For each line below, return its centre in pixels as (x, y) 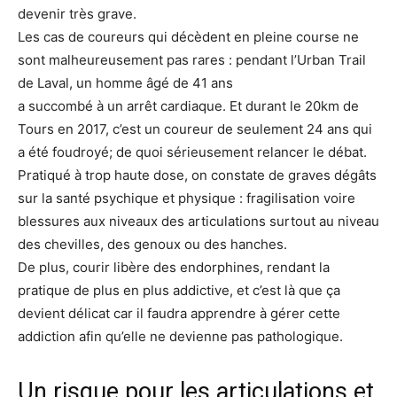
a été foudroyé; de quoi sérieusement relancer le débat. (192, 152)
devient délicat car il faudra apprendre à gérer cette (179, 314)
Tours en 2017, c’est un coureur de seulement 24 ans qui (195, 129)
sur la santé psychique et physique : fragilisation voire (187, 198)
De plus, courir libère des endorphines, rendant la (174, 268)
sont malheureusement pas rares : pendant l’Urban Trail (192, 60)
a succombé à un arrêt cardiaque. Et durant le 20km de (188, 106)
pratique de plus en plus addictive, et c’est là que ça (179, 291)
